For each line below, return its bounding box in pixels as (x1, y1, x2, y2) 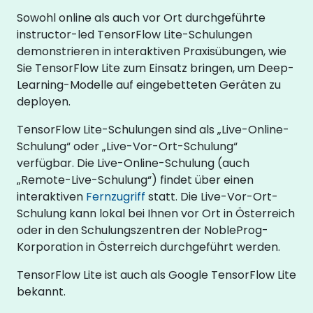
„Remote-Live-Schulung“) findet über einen (17, 172, 254, 188)
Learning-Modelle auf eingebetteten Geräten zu (17, 77, 281, 93)
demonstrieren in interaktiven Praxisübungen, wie (17, 43, 286, 59)
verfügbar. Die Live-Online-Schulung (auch (17, 155, 249, 171)
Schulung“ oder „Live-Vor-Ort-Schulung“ (17, 138, 238, 154)
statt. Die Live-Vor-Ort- (145, 189, 278, 205)
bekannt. (17, 284, 66, 300)
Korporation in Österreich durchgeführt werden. (17, 239, 280, 255)
